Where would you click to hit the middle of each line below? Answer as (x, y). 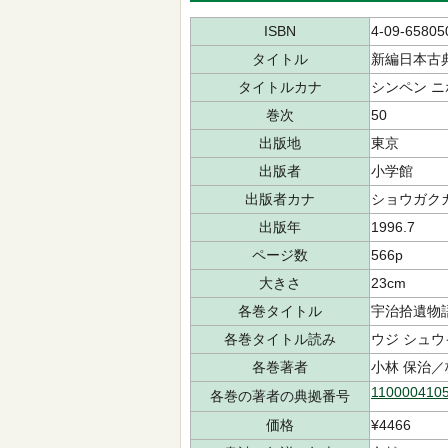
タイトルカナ (280, 87)
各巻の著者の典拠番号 (280, 396)
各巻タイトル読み (280, 339)
